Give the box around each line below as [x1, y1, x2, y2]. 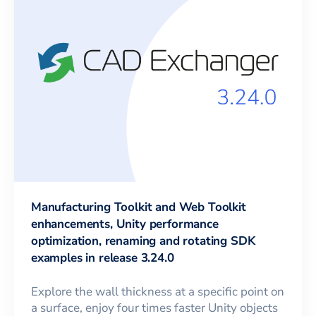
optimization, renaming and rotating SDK [31, 232, 255, 249]
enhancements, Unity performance [31, 215, 219, 232]
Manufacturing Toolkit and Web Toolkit [31, 198, 246, 215]
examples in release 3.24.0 [31, 249, 174, 266]
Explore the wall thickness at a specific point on [31, 283, 284, 300]
